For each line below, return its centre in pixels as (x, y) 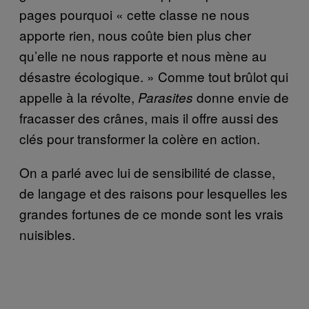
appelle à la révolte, (79, 97)
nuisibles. (47, 234)
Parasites (166, 97)
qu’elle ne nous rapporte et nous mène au (143, 55)
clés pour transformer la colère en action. (140, 138)
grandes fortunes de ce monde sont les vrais (151, 213)
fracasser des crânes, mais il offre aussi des (149, 117)
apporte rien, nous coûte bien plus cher (135, 34)
